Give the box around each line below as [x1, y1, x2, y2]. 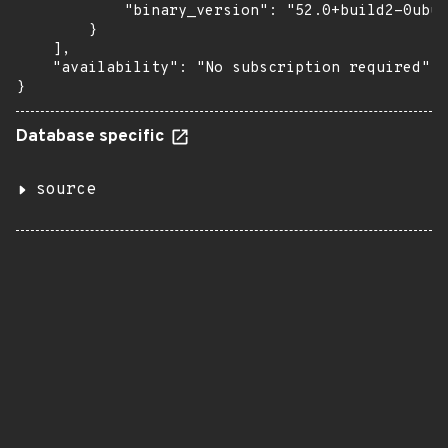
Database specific [16, 126, 169, 148]
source [36, 180, 96, 200]
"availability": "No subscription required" [16, 59, 430, 78]
